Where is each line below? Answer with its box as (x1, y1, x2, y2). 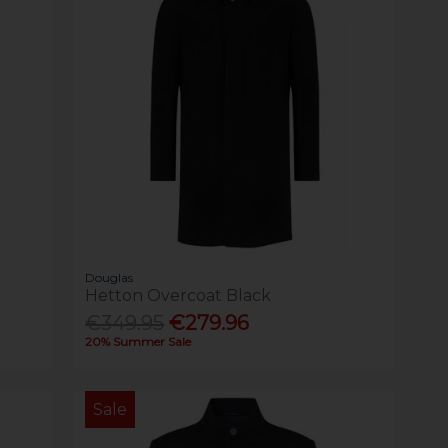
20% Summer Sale (85, 333, 192, 349)
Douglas (85, 269, 134, 285)
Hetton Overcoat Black (85, 285, 272, 305)
